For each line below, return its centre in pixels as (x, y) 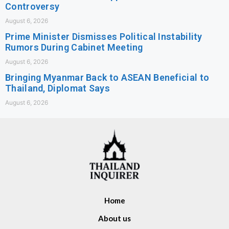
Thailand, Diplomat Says (58, 88)
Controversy (32, 7)
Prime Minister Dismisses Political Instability (104, 37)
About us (114, 219)
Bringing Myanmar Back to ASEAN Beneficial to (107, 78)
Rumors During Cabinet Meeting (74, 48)
